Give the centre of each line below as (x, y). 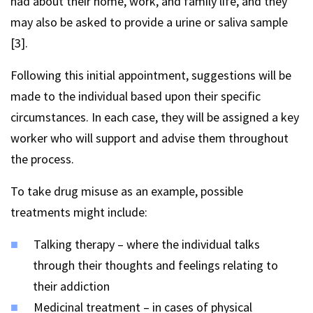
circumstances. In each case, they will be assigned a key (155, 117)
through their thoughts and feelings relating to (155, 265)
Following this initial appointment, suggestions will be (151, 75)
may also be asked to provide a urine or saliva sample (149, 22)
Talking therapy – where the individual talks (147, 244)
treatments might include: (79, 212)
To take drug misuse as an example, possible (127, 191)
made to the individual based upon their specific (136, 96)
